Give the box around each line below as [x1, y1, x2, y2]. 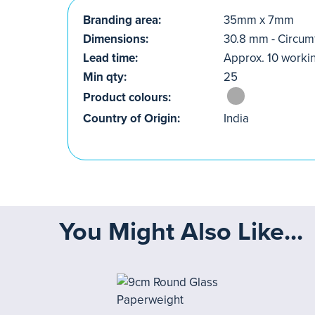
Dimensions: [83, 32, 148, 46]
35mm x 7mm [224, 13, 294, 27]
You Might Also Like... [59, 217, 303, 247]
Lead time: [83, 51, 138, 65]
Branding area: [83, 13, 161, 27]
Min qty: [83, 70, 127, 84]
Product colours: [83, 90, 171, 105]
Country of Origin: [83, 111, 180, 126]
